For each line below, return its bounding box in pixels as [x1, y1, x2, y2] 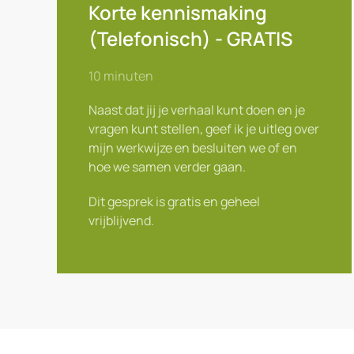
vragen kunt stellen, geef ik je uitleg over [88, 120, 319, 137]
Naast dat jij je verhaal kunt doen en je [88, 101, 305, 119]
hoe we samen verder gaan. [88, 158, 246, 175]
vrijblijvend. [88, 212, 154, 229]
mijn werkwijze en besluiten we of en [88, 139, 297, 156]
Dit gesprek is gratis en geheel [88, 193, 260, 210]
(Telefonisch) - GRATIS [88, 25, 292, 51]
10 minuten [88, 67, 153, 85]
